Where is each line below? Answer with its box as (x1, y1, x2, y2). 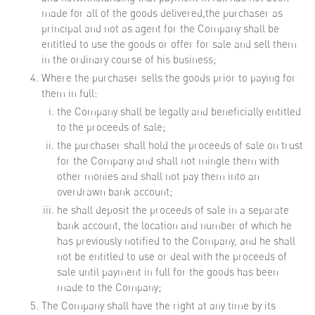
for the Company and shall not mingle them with (57, 154, 279, 167)
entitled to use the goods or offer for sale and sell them (41, 37, 297, 51)
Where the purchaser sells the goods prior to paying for (41, 71, 296, 84)
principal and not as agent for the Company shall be (41, 22, 279, 35)
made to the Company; (57, 281, 161, 294)
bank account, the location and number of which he (57, 219, 292, 232)
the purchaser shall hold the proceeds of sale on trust (57, 139, 303, 152)
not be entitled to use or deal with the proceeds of (57, 250, 287, 263)
